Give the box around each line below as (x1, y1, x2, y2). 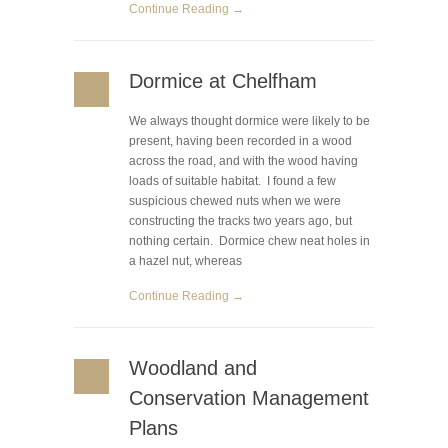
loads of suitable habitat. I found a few (129, 174, 336, 188)
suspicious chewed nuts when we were (129, 194, 341, 208)
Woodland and (129, 357, 257, 379)
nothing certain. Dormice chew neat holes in (129, 234, 370, 248)
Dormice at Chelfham (129, 70, 317, 92)
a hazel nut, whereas (129, 254, 242, 268)
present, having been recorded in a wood (129, 134, 352, 148)
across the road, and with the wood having (129, 154, 358, 168)
